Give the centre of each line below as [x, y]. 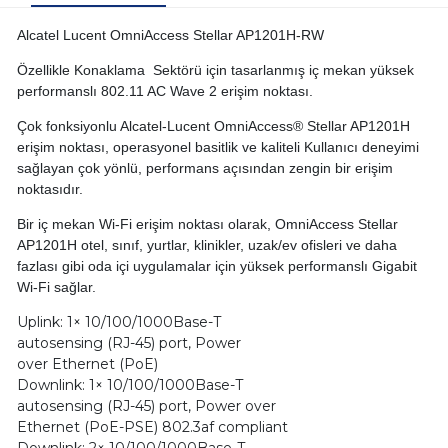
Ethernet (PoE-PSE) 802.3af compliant [152, 427]
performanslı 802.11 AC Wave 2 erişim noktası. [164, 91]
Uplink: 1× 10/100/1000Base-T [118, 322]
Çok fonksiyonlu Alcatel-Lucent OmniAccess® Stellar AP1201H [213, 126]
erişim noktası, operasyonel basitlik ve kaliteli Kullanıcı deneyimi [217, 147]
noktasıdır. [49, 189]
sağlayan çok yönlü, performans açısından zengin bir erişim [204, 168]
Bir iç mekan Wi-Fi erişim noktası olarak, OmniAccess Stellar [207, 224]
